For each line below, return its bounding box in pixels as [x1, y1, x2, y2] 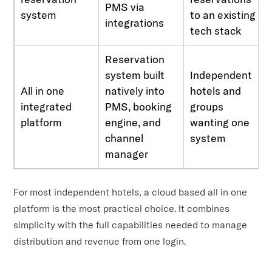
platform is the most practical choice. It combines [13, 202, 230, 214]
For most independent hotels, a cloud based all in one [13, 185, 248, 198]
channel [105, 131, 144, 145]
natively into [105, 83, 165, 98]
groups [190, 99, 224, 114]
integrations [105, 15, 165, 30]
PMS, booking [105, 99, 172, 114]
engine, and [105, 115, 161, 129]
